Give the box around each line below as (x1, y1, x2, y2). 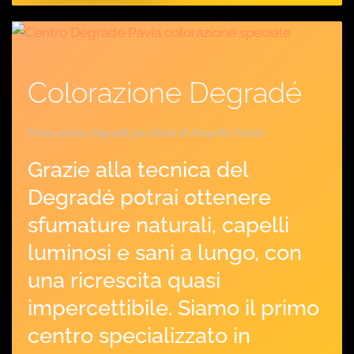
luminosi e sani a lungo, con (28, 239, 302, 265)
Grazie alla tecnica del (28, 156, 248, 183)
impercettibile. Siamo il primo (28, 295, 319, 321)
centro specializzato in (28, 322, 250, 348)
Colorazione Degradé (28, 76, 302, 110)
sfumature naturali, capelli (28, 212, 289, 238)
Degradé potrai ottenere (28, 184, 271, 210)
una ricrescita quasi (28, 267, 220, 293)
